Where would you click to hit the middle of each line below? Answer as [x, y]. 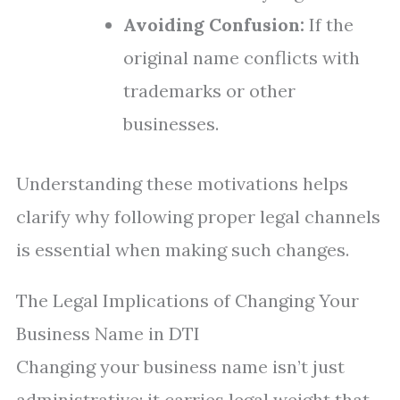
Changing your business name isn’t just [180, 367]
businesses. [171, 124]
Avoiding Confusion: [214, 25]
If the [329, 25]
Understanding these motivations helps [182, 183]
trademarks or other [209, 91]
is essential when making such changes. [183, 250]
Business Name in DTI [108, 333]
